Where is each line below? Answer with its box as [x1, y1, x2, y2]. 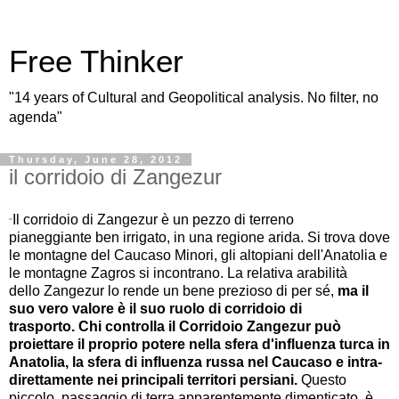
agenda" [9, 110, 62, 125]
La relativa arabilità [227, 265, 347, 281]
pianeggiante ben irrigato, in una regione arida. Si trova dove [9, 229, 390, 245]
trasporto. [9, 318, 75, 334]
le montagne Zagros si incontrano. [9, 265, 224, 281]
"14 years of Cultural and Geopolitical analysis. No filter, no [9, 90, 379, 105]
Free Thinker [9, 45, 183, 78]
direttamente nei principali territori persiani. [9, 371, 297, 387]
